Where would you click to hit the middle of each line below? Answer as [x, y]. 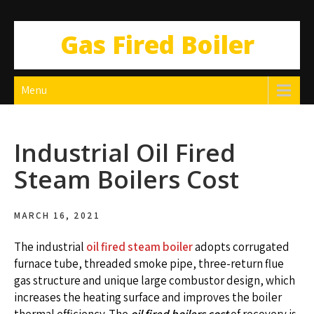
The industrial [50, 247]
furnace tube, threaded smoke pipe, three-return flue [149, 264]
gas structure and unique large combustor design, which [155, 280]
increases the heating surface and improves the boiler [148, 297]
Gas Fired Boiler [157, 45]
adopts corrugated [241, 247]
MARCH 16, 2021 [57, 216]
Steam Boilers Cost [127, 179]
